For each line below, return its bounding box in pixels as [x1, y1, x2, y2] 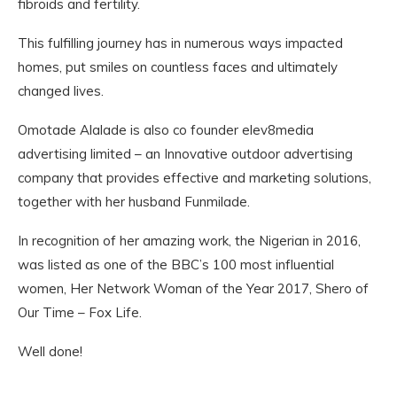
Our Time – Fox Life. [18, 304, 142, 321]
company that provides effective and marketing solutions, [18, 169, 371, 186]
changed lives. [18, 82, 104, 99]
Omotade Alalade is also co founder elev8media [18, 121, 314, 138]
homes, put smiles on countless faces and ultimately [18, 58, 338, 75]
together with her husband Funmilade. [18, 193, 250, 210]
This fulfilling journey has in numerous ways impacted [18, 35, 343, 51]
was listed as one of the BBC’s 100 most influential [18, 256, 334, 273]
